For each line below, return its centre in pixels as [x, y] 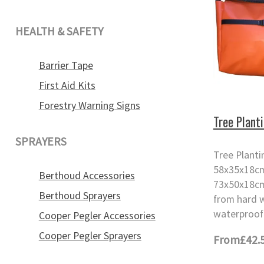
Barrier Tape [66, 66]
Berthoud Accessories [87, 176]
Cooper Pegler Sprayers [90, 235]
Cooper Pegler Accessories [97, 215]
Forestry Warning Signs [89, 105]
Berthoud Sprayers [80, 196]
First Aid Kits [67, 86]
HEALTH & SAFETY [59, 32]
